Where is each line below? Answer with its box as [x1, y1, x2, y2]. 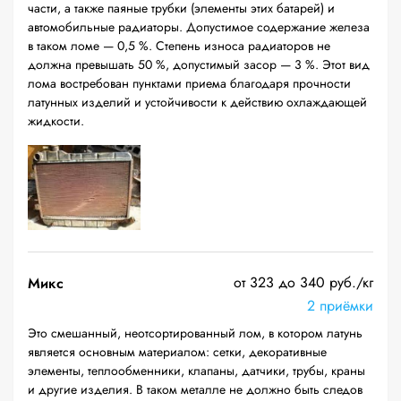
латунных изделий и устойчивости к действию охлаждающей [28, 93, 367, 111]
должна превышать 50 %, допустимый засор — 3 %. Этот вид [28, 55, 370, 73]
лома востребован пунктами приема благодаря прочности [28, 74, 351, 92]
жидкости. [28, 112, 84, 130]
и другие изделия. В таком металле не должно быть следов [28, 380, 363, 398]
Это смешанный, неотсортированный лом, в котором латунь [28, 324, 363, 342]
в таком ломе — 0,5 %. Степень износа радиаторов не [28, 37, 330, 55]
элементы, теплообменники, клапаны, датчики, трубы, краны [28, 362, 365, 380]
